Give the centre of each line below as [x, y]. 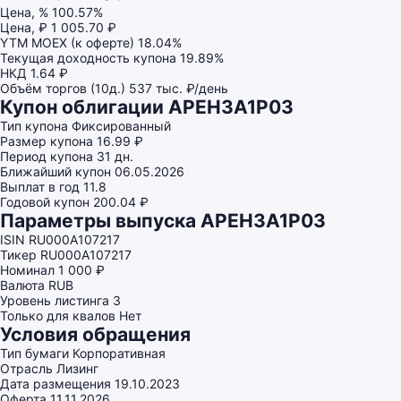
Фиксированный [121, 126]
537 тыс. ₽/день [179, 88]
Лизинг [77, 368]
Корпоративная [119, 353]
